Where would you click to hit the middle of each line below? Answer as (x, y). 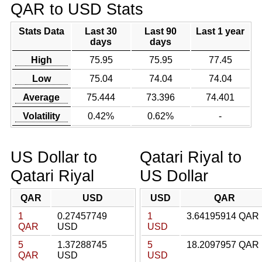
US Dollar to (54, 157)
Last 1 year (220, 31)
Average (42, 97)
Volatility (41, 116)
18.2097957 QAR (223, 245)
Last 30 (101, 31)
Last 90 (161, 31)
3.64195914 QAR (223, 216)
